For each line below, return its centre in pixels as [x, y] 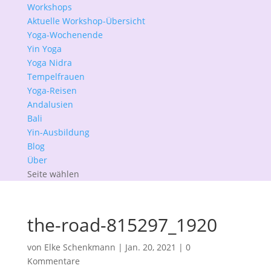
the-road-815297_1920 [122, 225]
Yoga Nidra [49, 63]
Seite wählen [53, 174]
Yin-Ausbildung [58, 132]
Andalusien [50, 104]
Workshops [49, 7]
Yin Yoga [44, 49]
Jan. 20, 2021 [150, 247]
